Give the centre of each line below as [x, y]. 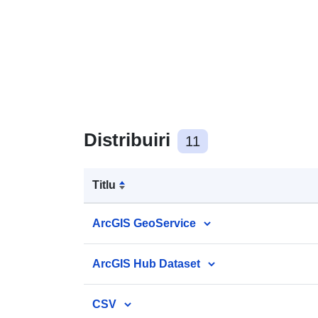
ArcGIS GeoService [144, 223]
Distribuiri [130, 139]
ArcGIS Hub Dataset [146, 263]
